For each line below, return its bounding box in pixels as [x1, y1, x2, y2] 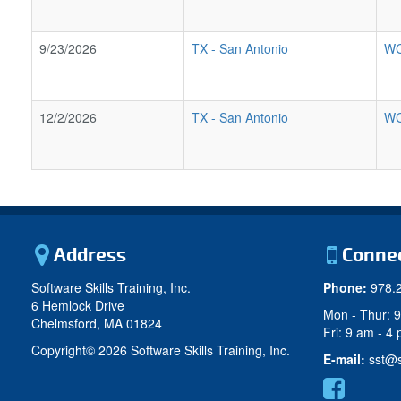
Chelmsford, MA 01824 [31, 314, 162, 332]
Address [49, 243, 126, 268]
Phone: [323, 278, 367, 296]
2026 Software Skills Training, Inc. [98, 341, 290, 359]
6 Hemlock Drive [31, 296, 124, 314]
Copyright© [31, 341, 98, 359]
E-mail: [323, 350, 369, 368]
